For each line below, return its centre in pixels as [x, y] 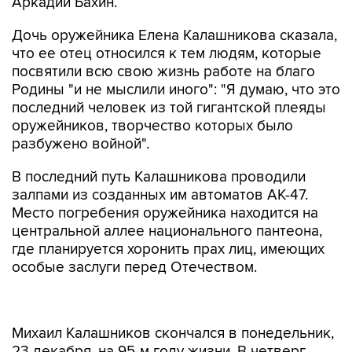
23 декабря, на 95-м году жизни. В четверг [159, 319]
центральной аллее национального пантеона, [167, 231]
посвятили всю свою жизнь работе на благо [163, 72]
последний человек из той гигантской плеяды [169, 108]
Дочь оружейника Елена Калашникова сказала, [174, 36]
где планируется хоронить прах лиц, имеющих [168, 249]
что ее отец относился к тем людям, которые [167, 54]
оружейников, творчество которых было [152, 126]
